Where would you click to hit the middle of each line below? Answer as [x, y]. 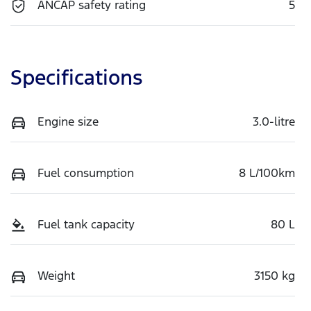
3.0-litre [274, 121]
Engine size [68, 121]
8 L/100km [267, 173]
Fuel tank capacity [86, 224]
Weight [56, 275]
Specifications [76, 77]
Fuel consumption [86, 173]
